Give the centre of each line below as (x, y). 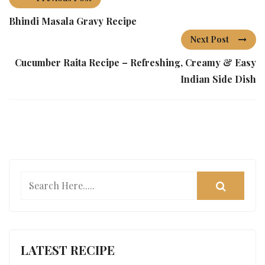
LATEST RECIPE (68, 249)
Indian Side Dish (218, 79)
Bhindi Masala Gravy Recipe (73, 21)
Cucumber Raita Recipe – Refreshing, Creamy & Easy (135, 63)
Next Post (210, 40)
